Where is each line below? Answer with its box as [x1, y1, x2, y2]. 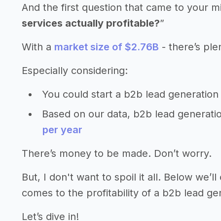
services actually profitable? [22, 17, 160, 29]
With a [22, 41, 54, 53]
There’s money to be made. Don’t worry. [22, 147, 212, 159]
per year [42, 124, 82, 136]
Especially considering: [22, 65, 128, 76]
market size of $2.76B [54, 41, 159, 53]
